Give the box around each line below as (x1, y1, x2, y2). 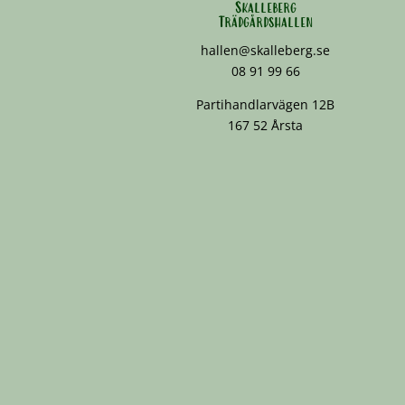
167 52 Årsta (228, 117, 304, 135)
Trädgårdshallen (218, 14, 313, 33)
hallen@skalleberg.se (201, 42, 331, 60)
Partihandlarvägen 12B (196, 96, 335, 114)
